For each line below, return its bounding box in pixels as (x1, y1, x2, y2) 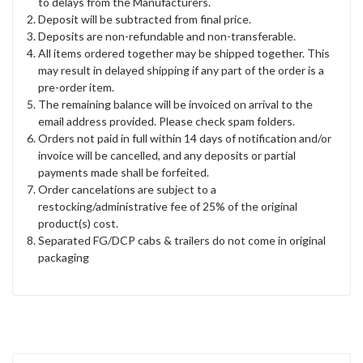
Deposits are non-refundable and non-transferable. (38, 29, 297, 44)
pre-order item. (38, 80, 115, 95)
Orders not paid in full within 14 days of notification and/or (38, 131, 332, 146)
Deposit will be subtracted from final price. (38, 12, 252, 27)
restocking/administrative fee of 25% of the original (38, 199, 298, 214)
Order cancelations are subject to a (38, 182, 217, 197)
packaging (38, 250, 90, 265)
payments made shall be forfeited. (38, 165, 210, 180)
